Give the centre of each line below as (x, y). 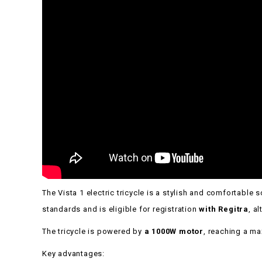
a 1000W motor (174, 231)
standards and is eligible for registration (121, 209)
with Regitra (224, 209)
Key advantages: (73, 254)
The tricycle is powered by (93, 231)
